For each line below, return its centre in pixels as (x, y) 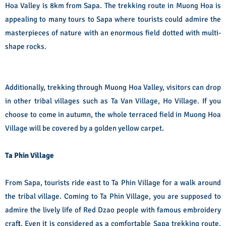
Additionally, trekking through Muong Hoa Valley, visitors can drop (113, 88)
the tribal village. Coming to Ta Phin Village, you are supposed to (113, 196)
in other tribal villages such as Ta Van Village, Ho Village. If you (113, 101)
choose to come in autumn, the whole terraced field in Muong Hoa (113, 115)
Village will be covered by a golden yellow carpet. (84, 128)
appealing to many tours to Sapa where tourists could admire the (113, 19)
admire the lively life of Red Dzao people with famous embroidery (113, 210)
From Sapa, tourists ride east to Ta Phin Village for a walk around (113, 183)
